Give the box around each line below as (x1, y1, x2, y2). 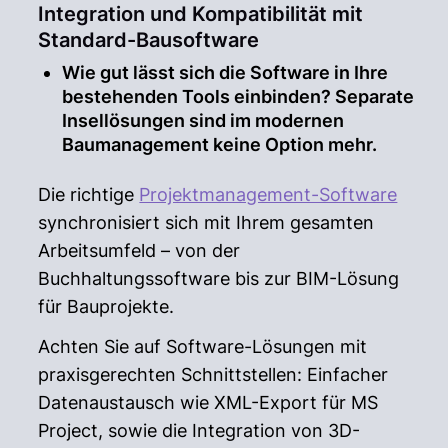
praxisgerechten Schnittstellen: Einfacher (38, 363, 389, 385)
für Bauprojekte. (38, 295, 175, 317)
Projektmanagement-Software (139, 183, 398, 205)
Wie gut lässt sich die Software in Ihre (62, 61, 389, 83)
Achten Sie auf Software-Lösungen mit (38, 335, 368, 357)
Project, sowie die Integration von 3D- (38, 419, 361, 441)
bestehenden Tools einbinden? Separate (62, 85, 415, 107)
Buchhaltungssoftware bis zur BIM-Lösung (38, 267, 400, 289)
